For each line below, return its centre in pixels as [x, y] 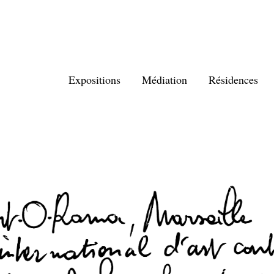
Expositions [94, 80]
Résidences [233, 80]
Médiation [165, 80]
